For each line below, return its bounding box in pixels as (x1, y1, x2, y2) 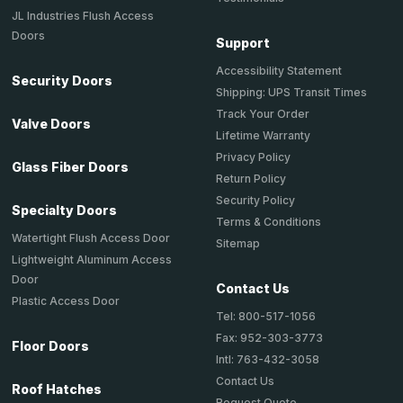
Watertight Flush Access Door (12, 230, 170, 245)
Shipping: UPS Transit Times (215, 85, 367, 99)
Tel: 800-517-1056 (215, 309, 316, 323)
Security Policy (215, 193, 295, 207)
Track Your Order (215, 106, 309, 121)
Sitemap (215, 236, 260, 250)
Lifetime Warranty (215, 128, 310, 142)
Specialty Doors (12, 201, 117, 218)
